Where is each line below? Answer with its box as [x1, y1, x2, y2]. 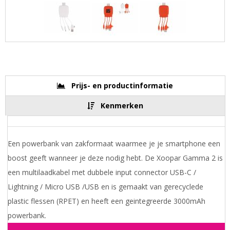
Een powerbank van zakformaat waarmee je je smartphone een [7, 139, 220, 149]
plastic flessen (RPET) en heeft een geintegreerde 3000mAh [7, 196, 205, 206]
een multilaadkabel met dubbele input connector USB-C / [7, 167, 196, 178]
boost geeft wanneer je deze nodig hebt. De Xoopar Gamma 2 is [7, 153, 223, 163]
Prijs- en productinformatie [71, 81, 173, 91]
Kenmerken [100, 101, 143, 111]
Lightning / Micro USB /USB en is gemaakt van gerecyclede [7, 182, 203, 192]
